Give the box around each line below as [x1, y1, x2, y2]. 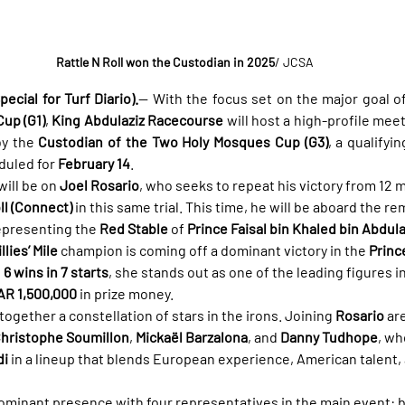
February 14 [58, 154, 130, 172]
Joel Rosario [60, 175, 139, 193]
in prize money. [77, 284, 174, 302]
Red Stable [99, 219, 168, 237]
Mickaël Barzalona [136, 327, 248, 345]
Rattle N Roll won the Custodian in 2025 [55, 53, 275, 70]
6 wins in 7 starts [4, 262, 108, 280]
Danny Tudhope [280, 327, 378, 345]
